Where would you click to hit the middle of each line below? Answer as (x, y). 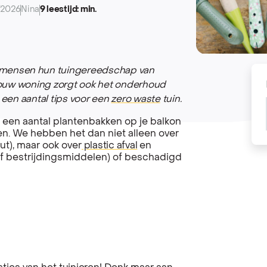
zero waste (136, 99)
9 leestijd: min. (68, 10)
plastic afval (110, 146)
